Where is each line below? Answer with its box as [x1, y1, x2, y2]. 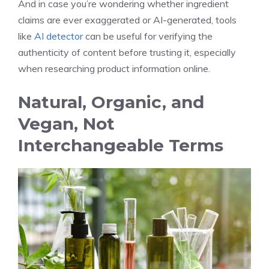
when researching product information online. [18, 62, 210, 74]
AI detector [34, 29, 83, 42]
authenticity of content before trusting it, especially [18, 46, 236, 58]
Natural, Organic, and [18, 91, 204, 112]
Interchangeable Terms [18, 134, 223, 156]
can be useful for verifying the [83, 29, 213, 42]
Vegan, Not [18, 113, 115, 134]
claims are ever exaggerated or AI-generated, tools [18, 13, 237, 26]
